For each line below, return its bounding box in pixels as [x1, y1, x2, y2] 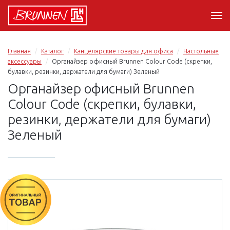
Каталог [41, 48, 64, 54]
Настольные [183, 48, 219, 54]
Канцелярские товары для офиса [74, 48, 173, 54]
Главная [8, 48, 31, 54]
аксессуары [8, 58, 42, 65]
